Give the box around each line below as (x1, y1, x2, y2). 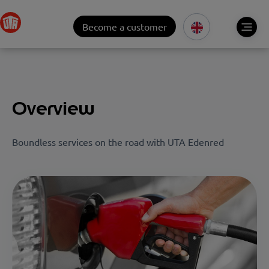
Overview (12, 96, 95, 120)
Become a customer (82, 20, 167, 32)
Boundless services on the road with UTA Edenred (12, 136, 224, 148)
